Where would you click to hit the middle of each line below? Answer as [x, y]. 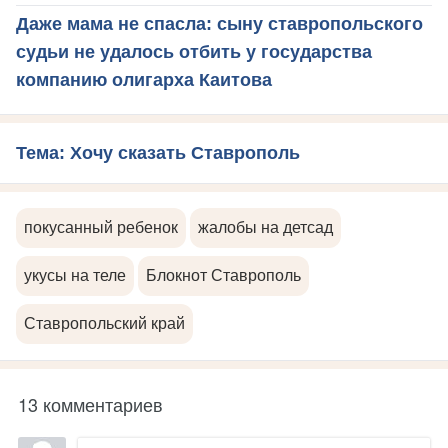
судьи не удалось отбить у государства [194, 51]
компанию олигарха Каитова [144, 79]
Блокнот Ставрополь [223, 275]
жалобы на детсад [265, 227]
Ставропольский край [104, 323]
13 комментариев [90, 403]
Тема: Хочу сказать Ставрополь [158, 152]
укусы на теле [75, 275]
